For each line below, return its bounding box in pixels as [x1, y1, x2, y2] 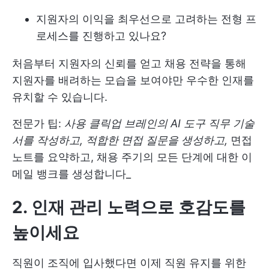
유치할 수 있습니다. [12, 91, 107, 103]
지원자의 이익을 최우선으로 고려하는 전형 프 [36, 13, 256, 25]
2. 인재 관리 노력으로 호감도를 [12, 197, 246, 217]
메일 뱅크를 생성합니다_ [12, 168, 131, 180]
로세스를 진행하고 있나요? [36, 29, 166, 42]
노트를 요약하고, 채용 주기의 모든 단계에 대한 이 [12, 151, 252, 163]
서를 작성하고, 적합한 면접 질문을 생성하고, [12, 134, 231, 147]
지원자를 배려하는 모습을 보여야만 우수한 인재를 [12, 74, 254, 86]
